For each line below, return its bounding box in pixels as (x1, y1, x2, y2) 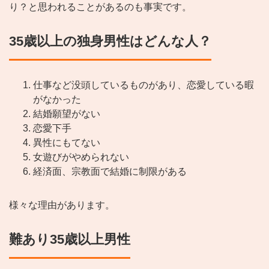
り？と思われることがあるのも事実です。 (9, 2, 192, 13)
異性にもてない (33, 138, 100, 148)
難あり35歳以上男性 (9, 232, 130, 247)
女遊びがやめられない (33, 152, 129, 163)
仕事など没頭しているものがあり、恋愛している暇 (33, 80, 254, 91)
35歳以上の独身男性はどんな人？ (9, 34, 211, 49)
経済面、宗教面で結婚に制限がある (33, 166, 187, 177)
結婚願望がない (33, 109, 100, 119)
